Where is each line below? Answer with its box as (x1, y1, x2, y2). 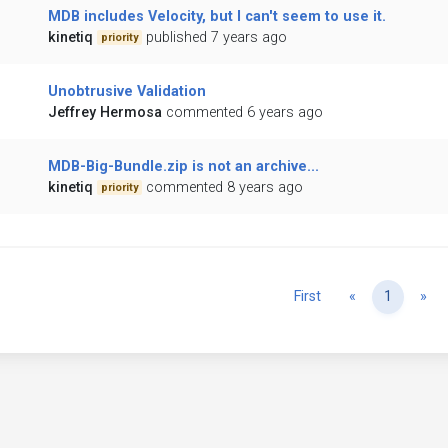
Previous (355, 287, 412, 305)
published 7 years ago (146, 29, 288, 47)
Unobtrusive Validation (47, 83, 206, 101)
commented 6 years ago (165, 104, 323, 122)
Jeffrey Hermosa (47, 104, 162, 122)
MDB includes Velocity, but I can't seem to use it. (47, 8, 386, 26)
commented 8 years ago (146, 179, 304, 197)
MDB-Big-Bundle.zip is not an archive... (47, 158, 319, 176)
